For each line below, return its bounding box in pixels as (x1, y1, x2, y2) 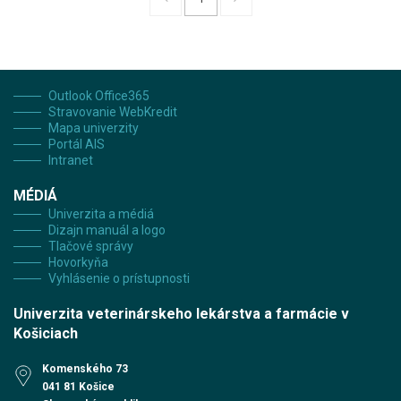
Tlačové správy (48, 239, 133, 253)
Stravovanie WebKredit (48, 105, 177, 119)
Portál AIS (48, 137, 105, 151)
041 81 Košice (42, 380, 115, 393)
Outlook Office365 (48, 89, 149, 103)
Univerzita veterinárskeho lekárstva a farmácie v (13, 305, 349, 322)
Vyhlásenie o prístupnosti (48, 271, 190, 286)
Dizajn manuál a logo (48, 223, 166, 237)
